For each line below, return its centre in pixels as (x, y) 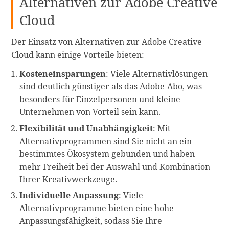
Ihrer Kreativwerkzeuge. (68, 179)
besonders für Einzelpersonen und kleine (100, 99)
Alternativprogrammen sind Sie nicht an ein (106, 141)
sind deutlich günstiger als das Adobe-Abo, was (111, 87)
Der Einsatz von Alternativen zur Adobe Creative (107, 42)
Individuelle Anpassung (69, 196)
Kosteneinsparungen (63, 74)
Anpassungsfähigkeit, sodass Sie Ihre (91, 221)
